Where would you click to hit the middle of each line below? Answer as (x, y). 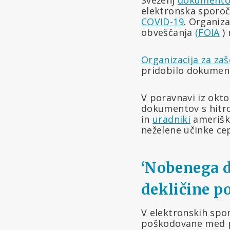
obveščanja (168, 32)
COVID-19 (162, 21)
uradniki (171, 119)
